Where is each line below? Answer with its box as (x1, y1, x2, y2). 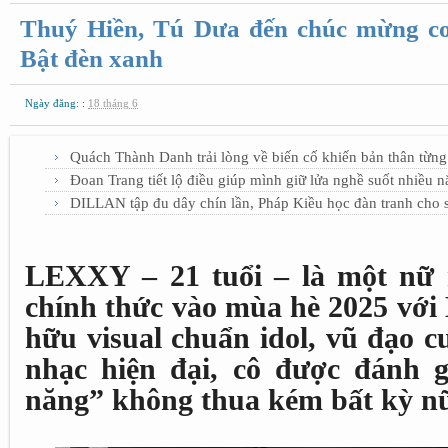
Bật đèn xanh (20, 45, 163, 72)
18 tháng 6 (88, 97, 138, 109)
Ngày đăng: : (25, 97, 88, 109)
